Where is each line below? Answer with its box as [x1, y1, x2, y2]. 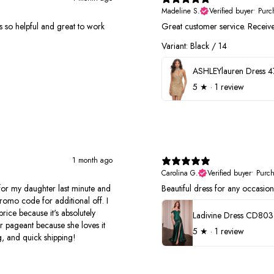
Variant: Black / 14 [161, 40, 227, 53]
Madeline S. [161, 6, 200, 17]
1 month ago [72, 155, 113, 166]
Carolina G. [161, 168, 198, 179]
